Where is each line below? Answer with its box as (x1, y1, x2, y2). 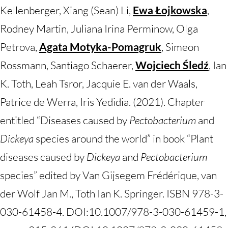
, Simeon (161, 40, 199, 53)
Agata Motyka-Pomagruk (39, 40, 161, 53)
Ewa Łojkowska (133, 4, 207, 16)
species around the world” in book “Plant (36, 132, 213, 145)
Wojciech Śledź (135, 59, 209, 71)
